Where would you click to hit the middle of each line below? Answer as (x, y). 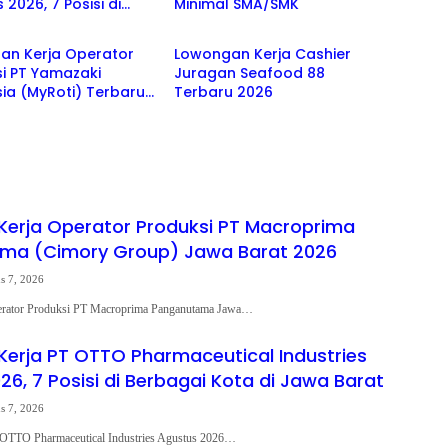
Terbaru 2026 (223, 92)
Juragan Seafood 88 (249, 73)
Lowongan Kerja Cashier (262, 54)
